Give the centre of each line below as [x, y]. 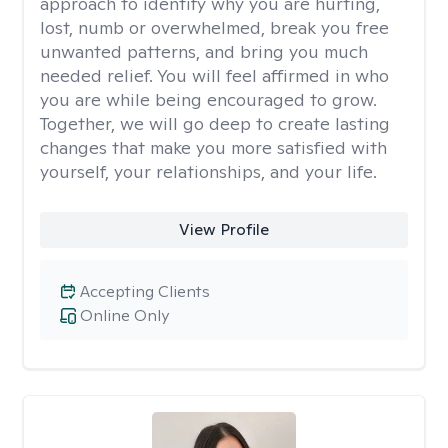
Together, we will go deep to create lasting [215, 123]
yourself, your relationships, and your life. [208, 171]
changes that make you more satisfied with [213, 147]
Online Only [124, 315]
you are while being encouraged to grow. [208, 99]
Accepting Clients [145, 291]
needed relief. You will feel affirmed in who [214, 75]
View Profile [223, 229]
